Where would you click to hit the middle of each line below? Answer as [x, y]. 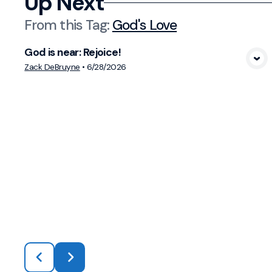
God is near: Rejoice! [73, 52]
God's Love [144, 25]
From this [55, 25]
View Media [149, 68]
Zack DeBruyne [52, 67]
